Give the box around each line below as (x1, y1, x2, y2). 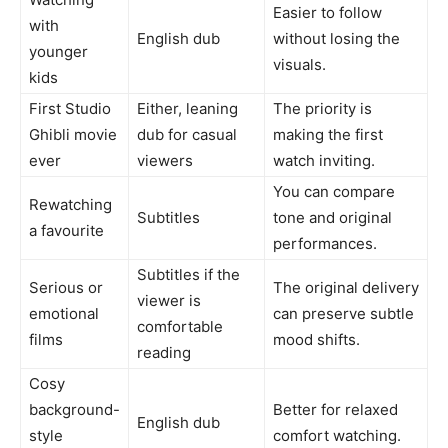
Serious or (29, 278, 103, 298)
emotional (29, 304, 99, 324)
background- (29, 400, 120, 420)
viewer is (137, 291, 201, 311)
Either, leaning (137, 99, 238, 119)
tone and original (273, 208, 392, 228)
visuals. (273, 55, 326, 75)
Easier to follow (273, 3, 382, 23)
